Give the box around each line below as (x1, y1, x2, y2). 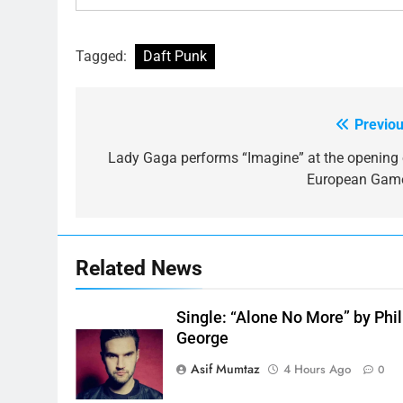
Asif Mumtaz (191, 360, 261, 379)
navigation (93, 149, 193, 175)
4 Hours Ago (283, 361, 352, 379)
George (176, 329, 229, 348)
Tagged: (76, 48, 130, 66)
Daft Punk (143, 48, 207, 66)
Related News (76, 255, 202, 282)
